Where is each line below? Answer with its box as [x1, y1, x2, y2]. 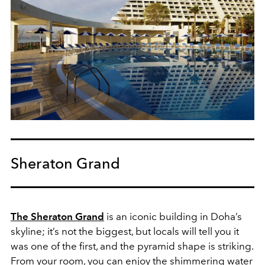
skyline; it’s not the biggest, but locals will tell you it [11, 225, 239, 237]
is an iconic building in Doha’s [104, 210, 242, 222]
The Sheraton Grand [11, 210, 104, 222]
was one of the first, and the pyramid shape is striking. [11, 240, 253, 252]
